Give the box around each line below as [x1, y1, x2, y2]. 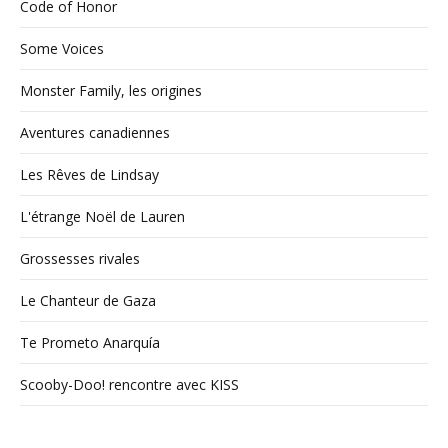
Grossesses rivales [20, 249, 140, 269]
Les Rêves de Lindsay [20, 165, 159, 185]
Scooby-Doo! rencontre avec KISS [20, 375, 239, 395]
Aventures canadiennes [20, 123, 170, 143]
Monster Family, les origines [20, 81, 202, 101]
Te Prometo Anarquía [20, 333, 160, 353]
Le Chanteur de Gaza [20, 291, 156, 311]
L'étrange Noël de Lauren [20, 207, 185, 227]
